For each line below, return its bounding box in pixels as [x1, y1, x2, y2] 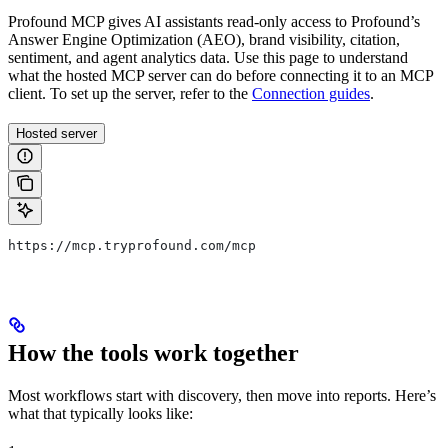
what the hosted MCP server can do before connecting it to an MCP [8, 66, 433, 84]
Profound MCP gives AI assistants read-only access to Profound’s [8, 12, 420, 30]
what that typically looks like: [8, 404, 193, 422]
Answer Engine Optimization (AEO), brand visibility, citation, [8, 30, 400, 48]
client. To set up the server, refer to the [8, 84, 252, 102]
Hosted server [16, 125, 97, 141]
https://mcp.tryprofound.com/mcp [8, 237, 256, 253]
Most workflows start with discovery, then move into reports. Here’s [8, 386, 436, 404]
